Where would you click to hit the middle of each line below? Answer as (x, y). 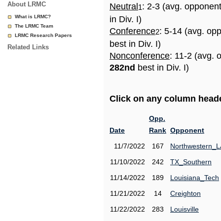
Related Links (28, 47)
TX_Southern (191, 162)
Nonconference (140, 56)
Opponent (187, 130)
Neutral (124, 6)
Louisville (184, 209)
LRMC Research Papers (43, 35)
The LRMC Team (34, 26)
